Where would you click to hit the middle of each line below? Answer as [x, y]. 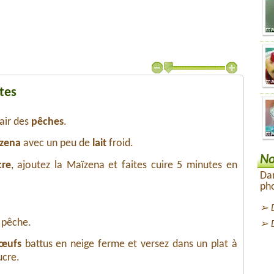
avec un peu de [56, 143]
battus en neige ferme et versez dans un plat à [129, 244]
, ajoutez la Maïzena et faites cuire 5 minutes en [124, 165]
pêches [47, 122]
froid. [120, 143]
